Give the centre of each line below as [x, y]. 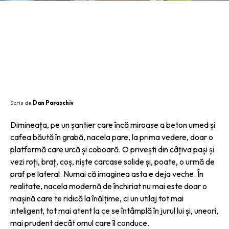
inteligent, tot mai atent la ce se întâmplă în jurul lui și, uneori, [114, 210]
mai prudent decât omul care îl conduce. [80, 223]
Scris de [21, 102]
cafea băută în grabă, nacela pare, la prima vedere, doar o [112, 137]
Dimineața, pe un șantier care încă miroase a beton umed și [113, 124]
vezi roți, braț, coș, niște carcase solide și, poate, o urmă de [112, 161]
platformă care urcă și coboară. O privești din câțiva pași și [112, 149]
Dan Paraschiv [53, 102]
